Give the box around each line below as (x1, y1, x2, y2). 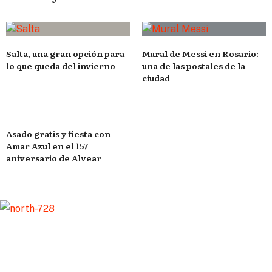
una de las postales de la (142, 59, 245, 72)
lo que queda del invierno (6, 59, 115, 72)
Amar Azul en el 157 (6, 139, 88, 152)
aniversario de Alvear (6, 151, 101, 164)
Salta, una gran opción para (6, 47, 124, 59)
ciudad (142, 71, 170, 84)
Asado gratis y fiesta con (6, 127, 110, 140)
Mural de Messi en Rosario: (142, 47, 259, 59)
